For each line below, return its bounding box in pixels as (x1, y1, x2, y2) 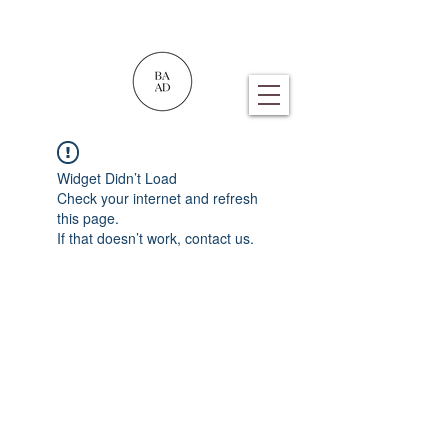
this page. (57, 208, 119, 228)
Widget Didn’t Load (57, 168, 177, 188)
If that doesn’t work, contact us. (57, 228, 254, 248)
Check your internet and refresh (57, 188, 258, 208)
